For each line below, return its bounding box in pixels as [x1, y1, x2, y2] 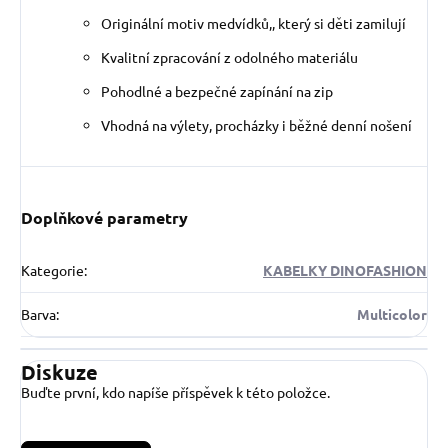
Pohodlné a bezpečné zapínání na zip [101, 82, 336, 101]
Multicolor [357, 305, 427, 324]
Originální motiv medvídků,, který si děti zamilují [101, 14, 406, 33]
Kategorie [21, 261, 84, 280]
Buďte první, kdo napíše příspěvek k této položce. [21, 383, 330, 402]
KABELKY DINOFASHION [263, 261, 427, 280]
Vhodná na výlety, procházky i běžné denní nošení [101, 116, 412, 135]
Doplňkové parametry [21, 207, 188, 229]
